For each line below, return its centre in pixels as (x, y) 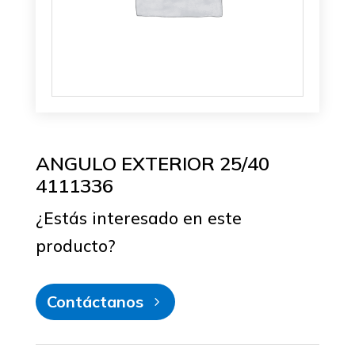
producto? (75, 246)
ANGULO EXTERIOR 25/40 (152, 164)
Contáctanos (95, 302)
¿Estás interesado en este (138, 218)
